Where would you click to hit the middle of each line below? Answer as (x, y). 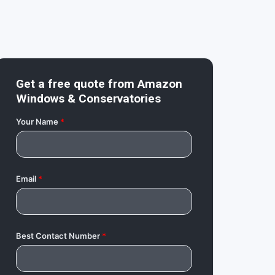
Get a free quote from (76, 84)
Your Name (37, 122)
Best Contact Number (58, 236)
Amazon (160, 84)
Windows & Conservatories (88, 99)
